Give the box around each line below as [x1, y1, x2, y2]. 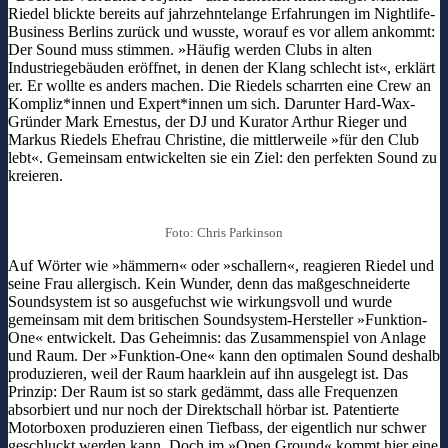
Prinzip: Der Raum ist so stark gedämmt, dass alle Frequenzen [8, 383, 398, 401]
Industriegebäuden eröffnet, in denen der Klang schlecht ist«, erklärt [8, 58, 435, 76]
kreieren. [8, 166, 67, 184]
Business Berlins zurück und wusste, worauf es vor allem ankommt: [8, 22, 435, 40]
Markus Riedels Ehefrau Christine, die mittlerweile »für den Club [8, 130, 419, 148]
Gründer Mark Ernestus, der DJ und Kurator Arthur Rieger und [8, 112, 407, 130]
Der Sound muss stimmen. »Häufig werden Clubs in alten [8, 40, 372, 58]
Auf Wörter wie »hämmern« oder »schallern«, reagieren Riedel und [8, 257, 434, 275]
